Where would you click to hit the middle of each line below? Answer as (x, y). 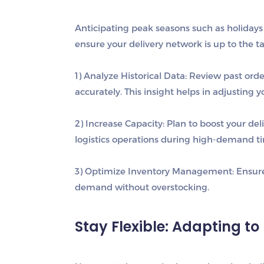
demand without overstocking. (142, 187)
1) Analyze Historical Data (130, 75)
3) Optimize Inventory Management (154, 171)
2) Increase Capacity (119, 123)
